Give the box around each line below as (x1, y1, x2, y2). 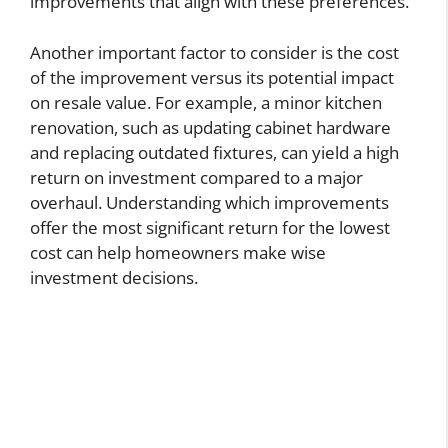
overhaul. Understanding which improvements (30, 190, 389, 214)
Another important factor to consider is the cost (30, 40, 399, 64)
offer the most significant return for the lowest (30, 215, 390, 239)
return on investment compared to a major (30, 165, 363, 189)
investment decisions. (30, 265, 198, 289)
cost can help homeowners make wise (30, 240, 326, 264)
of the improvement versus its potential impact (30, 65, 394, 89)
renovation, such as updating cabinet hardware (30, 115, 391, 139)
